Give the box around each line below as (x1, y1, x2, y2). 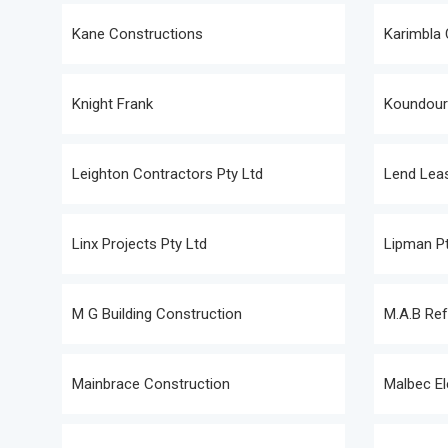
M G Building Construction (72, 305, 242, 323)
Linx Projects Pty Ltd (72, 235, 207, 253)
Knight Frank (72, 95, 153, 113)
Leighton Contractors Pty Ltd (72, 165, 263, 183)
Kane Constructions (72, 25, 203, 43)
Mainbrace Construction (72, 375, 230, 393)
